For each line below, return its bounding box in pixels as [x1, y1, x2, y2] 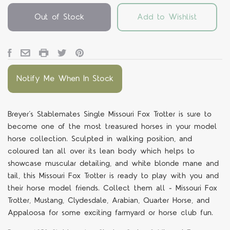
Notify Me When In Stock [16, 73, 113, 85]
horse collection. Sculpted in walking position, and [8, 133, 192, 145]
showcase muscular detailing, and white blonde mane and [8, 158, 219, 169]
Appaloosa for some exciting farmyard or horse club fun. [8, 207, 213, 219]
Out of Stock [34, 11, 84, 23]
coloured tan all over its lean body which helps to [8, 146, 195, 157]
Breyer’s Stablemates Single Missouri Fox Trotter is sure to [8, 109, 212, 120]
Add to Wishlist [137, 11, 197, 23]
